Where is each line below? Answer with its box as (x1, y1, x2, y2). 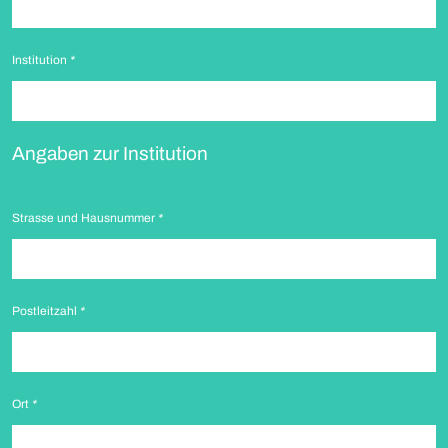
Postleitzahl (12, 304, 80, 318)
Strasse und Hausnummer (12, 211, 158, 225)
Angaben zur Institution (12, 143, 208, 164)
